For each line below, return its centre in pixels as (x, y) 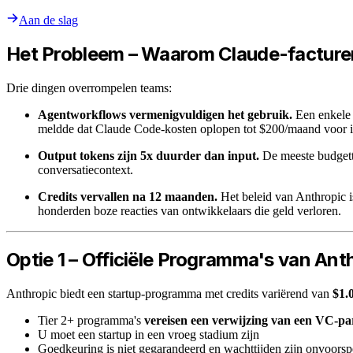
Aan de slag (48, 20)
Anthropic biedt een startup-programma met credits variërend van (169, 294)
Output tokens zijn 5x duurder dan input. (149, 156)
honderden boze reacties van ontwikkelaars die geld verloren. (190, 211)
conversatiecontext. (85, 170)
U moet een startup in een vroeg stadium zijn (149, 335)
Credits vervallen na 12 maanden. (128, 197)
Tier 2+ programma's (91, 321)
